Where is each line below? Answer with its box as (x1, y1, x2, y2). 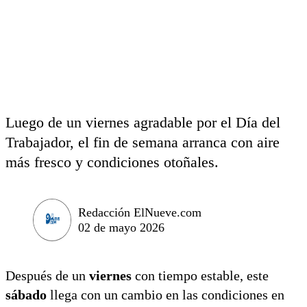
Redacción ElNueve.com (78, 205, 201, 219)
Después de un (5, 267, 89, 283)
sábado (5, 286, 47, 302)
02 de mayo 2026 (78, 220, 164, 234)
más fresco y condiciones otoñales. (5, 153, 219, 171)
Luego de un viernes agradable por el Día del (5, 114, 280, 131)
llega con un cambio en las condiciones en (47, 286, 284, 302)
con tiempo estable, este (132, 267, 269, 283)
